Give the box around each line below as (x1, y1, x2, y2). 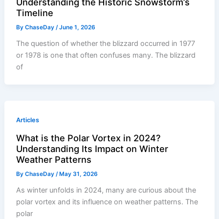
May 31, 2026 (59, 170, 98, 177)
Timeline (16, 7, 54, 18)
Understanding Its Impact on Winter (16, 143, 169, 154)
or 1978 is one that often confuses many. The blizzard (16, 50, 196, 60)
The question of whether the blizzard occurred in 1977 (16, 39, 196, 48)
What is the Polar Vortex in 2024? (16, 132, 161, 143)
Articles (16, 116, 40, 124)
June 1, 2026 (59, 23, 96, 31)
